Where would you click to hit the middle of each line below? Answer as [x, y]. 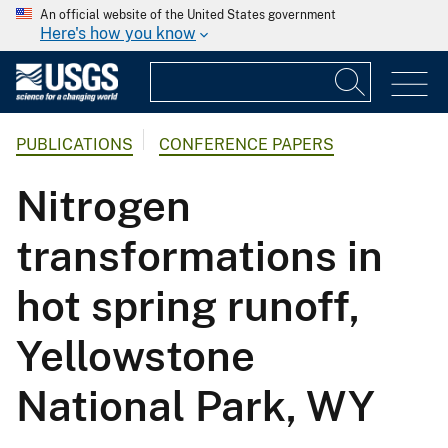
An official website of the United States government [188, 15]
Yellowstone [135, 356]
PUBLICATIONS [74, 145]
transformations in [199, 256]
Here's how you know [118, 33]
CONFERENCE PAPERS [246, 145]
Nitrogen [103, 206]
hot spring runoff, [188, 306]
